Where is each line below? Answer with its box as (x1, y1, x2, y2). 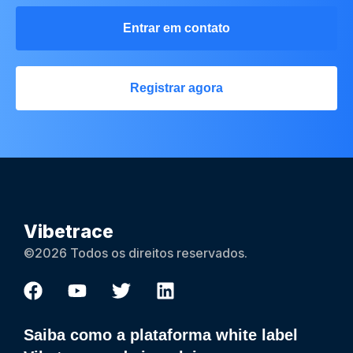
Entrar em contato (123, 21, 230, 35)
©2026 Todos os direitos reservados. (24, 245, 247, 262)
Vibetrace (24, 221, 113, 243)
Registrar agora (130, 81, 223, 95)
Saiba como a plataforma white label (24, 326, 298, 344)
